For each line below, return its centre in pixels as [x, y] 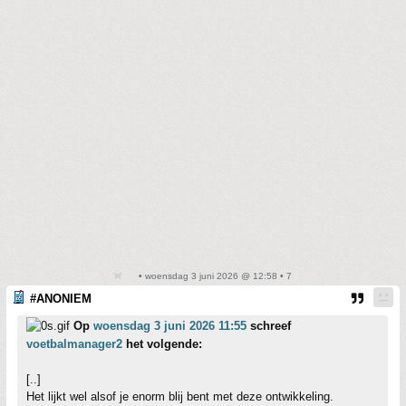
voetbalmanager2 [74, 343]
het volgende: [162, 343]
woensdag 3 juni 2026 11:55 [170, 325]
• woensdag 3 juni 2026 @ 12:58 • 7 [214, 275]
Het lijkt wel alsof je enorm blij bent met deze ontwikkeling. [180, 396]
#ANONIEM [61, 298]
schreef [269, 325]
